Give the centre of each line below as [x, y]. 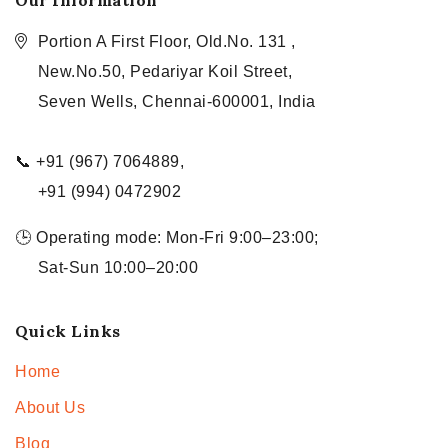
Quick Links [68, 331]
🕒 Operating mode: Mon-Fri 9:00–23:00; [167, 238]
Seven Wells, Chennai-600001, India [176, 102]
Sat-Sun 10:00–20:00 [106, 268]
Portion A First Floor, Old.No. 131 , [166, 42]
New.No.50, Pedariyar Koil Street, [164, 72]
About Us [50, 408]
